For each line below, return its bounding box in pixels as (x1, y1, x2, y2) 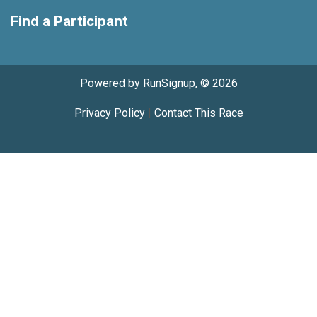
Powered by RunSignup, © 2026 (79, 76, 238, 91)
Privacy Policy (74, 106, 145, 120)
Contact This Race (154, 106, 243, 120)
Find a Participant (11, 13, 128, 30)
